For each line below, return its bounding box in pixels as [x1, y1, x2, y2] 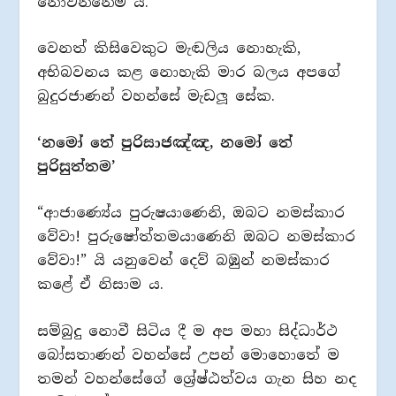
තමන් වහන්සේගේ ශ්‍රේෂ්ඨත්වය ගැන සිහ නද [37, 369, 357, 388]
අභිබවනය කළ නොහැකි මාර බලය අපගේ [37, 63, 341, 82]
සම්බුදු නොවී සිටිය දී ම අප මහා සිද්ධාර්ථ [37, 321, 339, 340]
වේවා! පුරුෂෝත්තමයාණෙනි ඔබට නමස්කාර [37, 227, 356, 247]
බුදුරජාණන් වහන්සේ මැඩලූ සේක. [37, 87, 276, 106]
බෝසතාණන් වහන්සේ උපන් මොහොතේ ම [37, 345, 340, 364]
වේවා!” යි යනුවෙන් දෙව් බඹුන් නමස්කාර [37, 251, 331, 270]
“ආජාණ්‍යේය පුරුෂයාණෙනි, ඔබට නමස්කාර [37, 203, 346, 223]
